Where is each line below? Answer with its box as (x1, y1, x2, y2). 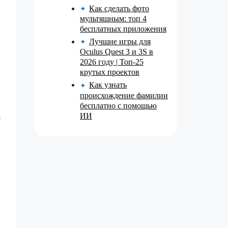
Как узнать (89, 80, 127, 90)
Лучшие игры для (89, 37, 151, 46)
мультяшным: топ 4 (80, 14, 147, 23)
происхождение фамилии (80, 91, 168, 100)
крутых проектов (80, 68, 139, 77)
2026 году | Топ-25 (80, 58, 144, 67)
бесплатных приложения (80, 24, 166, 34)
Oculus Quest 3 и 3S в (80, 47, 153, 56)
